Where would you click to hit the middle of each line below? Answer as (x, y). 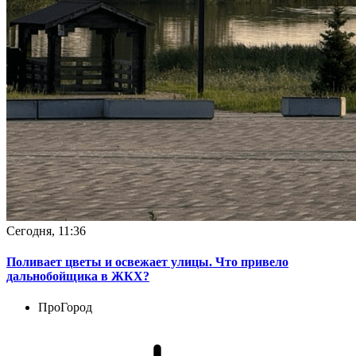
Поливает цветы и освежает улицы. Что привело (147, 261)
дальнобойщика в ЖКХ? (78, 276)
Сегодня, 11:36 (46, 230)
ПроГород (65, 308)
